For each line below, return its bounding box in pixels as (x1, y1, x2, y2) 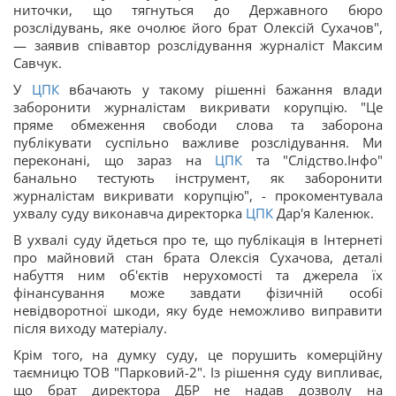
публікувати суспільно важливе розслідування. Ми (13, 133, 383, 151)
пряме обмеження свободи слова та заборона (13, 115, 383, 133)
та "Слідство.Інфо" (242, 150, 383, 169)
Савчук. (13, 53, 62, 72)
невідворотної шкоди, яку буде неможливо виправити (13, 301, 383, 319)
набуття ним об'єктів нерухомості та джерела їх (13, 265, 383, 284)
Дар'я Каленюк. (273, 203, 374, 222)
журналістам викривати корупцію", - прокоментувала (13, 186, 383, 204)
